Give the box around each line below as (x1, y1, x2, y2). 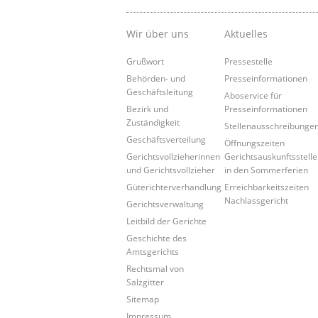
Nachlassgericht (224, 194, 289, 206)
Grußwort (126, 55, 164, 67)
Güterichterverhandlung (126, 180, 221, 192)
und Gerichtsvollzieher (126, 163, 215, 175)
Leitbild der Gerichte (126, 214, 207, 226)
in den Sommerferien (224, 163, 309, 175)
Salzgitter (126, 275, 164, 287)
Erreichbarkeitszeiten (224, 180, 309, 192)
